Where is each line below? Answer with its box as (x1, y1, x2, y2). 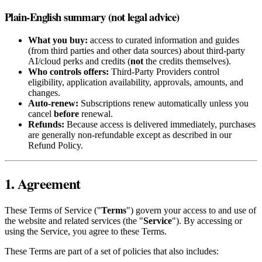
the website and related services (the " (5, 216, 143, 226)
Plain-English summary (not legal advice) (5, 8, 180, 25)
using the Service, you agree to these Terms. (5, 226, 167, 237)
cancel (28, 109, 54, 119)
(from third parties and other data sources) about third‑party (28, 46, 245, 56)
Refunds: (28, 119, 64, 130)
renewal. (79, 109, 113, 119)
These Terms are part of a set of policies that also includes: (5, 246, 219, 257)
